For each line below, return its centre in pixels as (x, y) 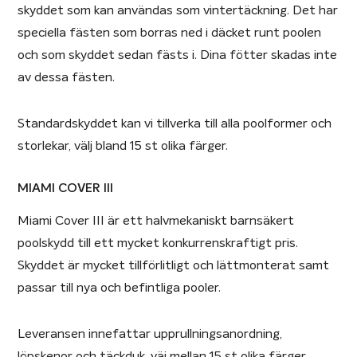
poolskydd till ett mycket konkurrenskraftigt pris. (158, 243)
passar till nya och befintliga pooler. (120, 287)
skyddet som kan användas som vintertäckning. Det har (178, 10)
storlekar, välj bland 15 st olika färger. (123, 145)
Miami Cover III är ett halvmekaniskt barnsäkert (156, 220)
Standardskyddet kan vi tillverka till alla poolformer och (175, 123)
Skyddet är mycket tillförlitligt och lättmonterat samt (174, 265)
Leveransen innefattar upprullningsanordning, (150, 333)
